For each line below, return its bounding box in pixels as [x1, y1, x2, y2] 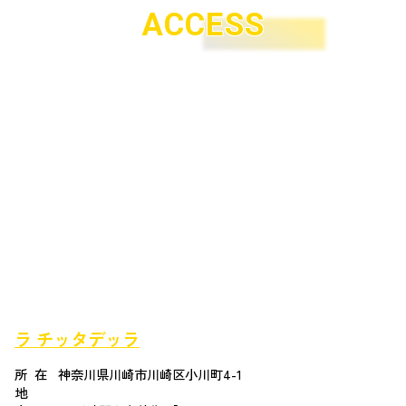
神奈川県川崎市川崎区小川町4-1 [57, 363, 242, 383]
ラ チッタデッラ [14, 325, 140, 352]
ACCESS [141, 5, 265, 43]
